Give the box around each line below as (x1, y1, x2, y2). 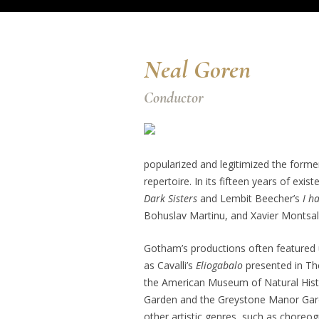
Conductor (144, 88, 204, 107)
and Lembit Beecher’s (199, 192, 303, 205)
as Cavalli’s (143, 258, 196, 272)
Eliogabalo (195, 258, 246, 272)
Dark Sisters (143, 192, 200, 205)
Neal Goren (144, 54, 251, 85)
